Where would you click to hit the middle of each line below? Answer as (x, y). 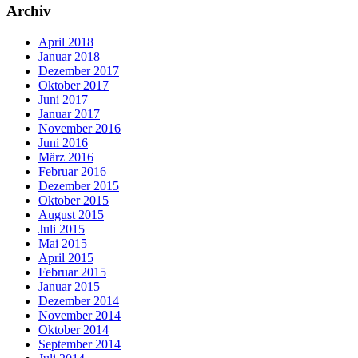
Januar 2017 (69, 113)
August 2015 (71, 214)
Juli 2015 (62, 229)
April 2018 (66, 42)
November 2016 (80, 128)
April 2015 (66, 257)
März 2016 (66, 157)
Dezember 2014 (79, 300)
